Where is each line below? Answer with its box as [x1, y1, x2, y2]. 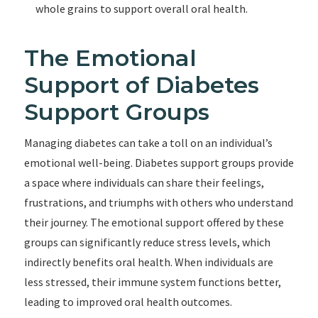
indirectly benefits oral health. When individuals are [23, 255, 273, 269]
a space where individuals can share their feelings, [23, 175, 264, 190]
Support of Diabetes [23, 71, 259, 99]
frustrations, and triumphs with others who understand [23, 195, 293, 209]
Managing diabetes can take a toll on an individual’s [23, 136, 273, 150]
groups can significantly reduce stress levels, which [23, 235, 270, 249]
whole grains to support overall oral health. [35, 1, 248, 16]
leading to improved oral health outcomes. [23, 295, 232, 309]
